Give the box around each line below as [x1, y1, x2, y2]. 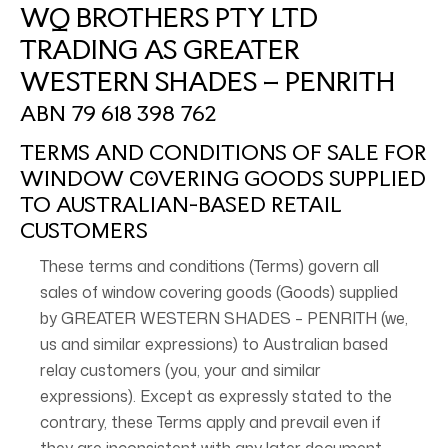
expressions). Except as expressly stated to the [40, 385, 392, 407]
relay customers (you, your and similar [40, 359, 321, 381]
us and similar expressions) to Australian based [40, 333, 388, 355]
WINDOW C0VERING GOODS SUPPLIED [20, 165, 426, 191]
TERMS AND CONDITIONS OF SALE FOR [20, 139, 427, 165]
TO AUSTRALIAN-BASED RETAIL [20, 191, 342, 217]
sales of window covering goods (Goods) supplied [40, 281, 398, 303]
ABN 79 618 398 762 [20, 100, 217, 126]
